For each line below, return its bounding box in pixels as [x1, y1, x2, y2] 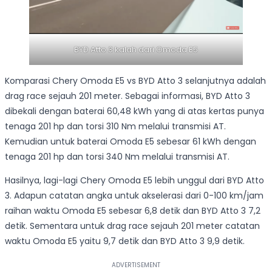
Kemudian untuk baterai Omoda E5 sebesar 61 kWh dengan [5, 135, 256, 148]
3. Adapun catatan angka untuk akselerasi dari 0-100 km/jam [5, 189, 263, 202]
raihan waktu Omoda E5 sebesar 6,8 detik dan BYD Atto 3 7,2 [5, 204, 260, 217]
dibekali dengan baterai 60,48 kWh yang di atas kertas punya [5, 104, 264, 117]
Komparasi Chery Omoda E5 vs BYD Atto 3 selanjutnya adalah [5, 74, 266, 87]
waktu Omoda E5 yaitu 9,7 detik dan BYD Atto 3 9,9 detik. [5, 234, 245, 247]
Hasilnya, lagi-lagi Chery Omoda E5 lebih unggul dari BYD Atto [5, 174, 264, 186]
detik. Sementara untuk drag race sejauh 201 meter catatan [5, 219, 260, 232]
